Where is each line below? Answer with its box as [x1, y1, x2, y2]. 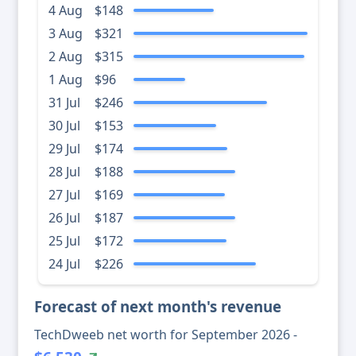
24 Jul [48, 255, 80, 273]
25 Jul [48, 232, 80, 250]
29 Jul [48, 140, 80, 158]
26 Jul [48, 209, 80, 227]
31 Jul [48, 94, 80, 112]
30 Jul [48, 117, 80, 135]
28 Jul [48, 163, 80, 181]
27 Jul [48, 186, 80, 204]
